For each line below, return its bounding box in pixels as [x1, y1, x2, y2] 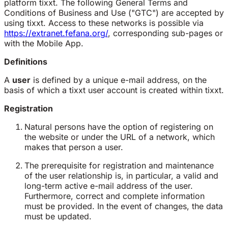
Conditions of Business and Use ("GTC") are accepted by [4, 8, 224, 18]
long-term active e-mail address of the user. [24, 181, 193, 191]
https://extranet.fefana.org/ [4, 28, 108, 39]
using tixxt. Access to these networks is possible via [4, 18, 204, 28]
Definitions [4, 56, 47, 67]
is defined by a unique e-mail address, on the [31, 75, 207, 85]
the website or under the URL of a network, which [24, 132, 215, 142]
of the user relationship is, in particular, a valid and [24, 170, 218, 181]
